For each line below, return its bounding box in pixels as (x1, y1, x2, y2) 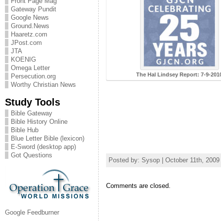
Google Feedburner (5, 209, 59, 216)
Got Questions (11, 151, 52, 159)
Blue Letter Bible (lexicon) (11, 135, 84, 142)
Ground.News (11, 22, 49, 30)
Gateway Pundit (11, 5, 56, 13)
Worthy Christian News (11, 81, 76, 88)
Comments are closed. (106, 182, 171, 190)
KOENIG (11, 56, 36, 63)
